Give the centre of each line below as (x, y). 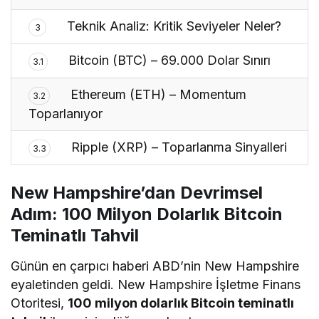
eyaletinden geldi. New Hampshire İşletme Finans (156, 285)
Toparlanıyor (66, 114)
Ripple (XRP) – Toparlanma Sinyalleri (178, 147)
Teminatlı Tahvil (75, 236)
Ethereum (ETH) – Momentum (157, 95)
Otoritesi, (40, 303)
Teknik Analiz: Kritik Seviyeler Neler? (173, 26)
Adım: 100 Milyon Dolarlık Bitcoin (147, 214)
